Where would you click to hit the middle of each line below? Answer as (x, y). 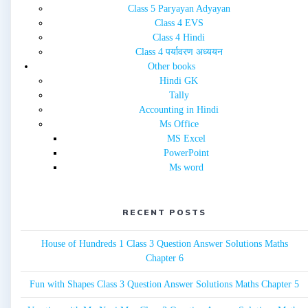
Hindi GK (179, 81)
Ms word (186, 168)
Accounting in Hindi (179, 110)
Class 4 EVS (179, 23)
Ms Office (179, 124)
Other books (172, 67)
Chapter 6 (164, 258)
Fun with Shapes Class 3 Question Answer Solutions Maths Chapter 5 (164, 285)
